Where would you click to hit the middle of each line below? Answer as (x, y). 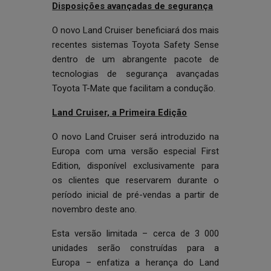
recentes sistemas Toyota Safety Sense (135, 45)
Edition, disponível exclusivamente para (135, 166)
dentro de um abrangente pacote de (135, 59)
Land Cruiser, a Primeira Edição (120, 113)
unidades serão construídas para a (135, 248)
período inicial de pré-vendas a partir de (135, 195)
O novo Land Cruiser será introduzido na (135, 137)
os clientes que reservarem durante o (135, 180)
